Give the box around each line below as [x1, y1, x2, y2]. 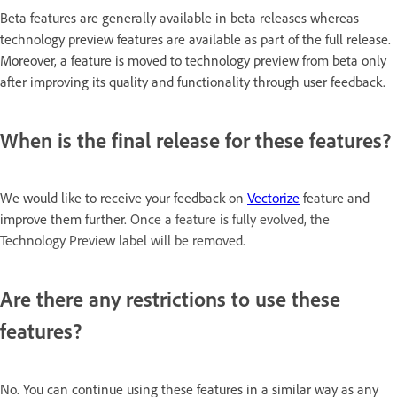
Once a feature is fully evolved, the [130, 211, 330, 229]
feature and [300, 190, 370, 207]
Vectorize [247, 190, 300, 207]
